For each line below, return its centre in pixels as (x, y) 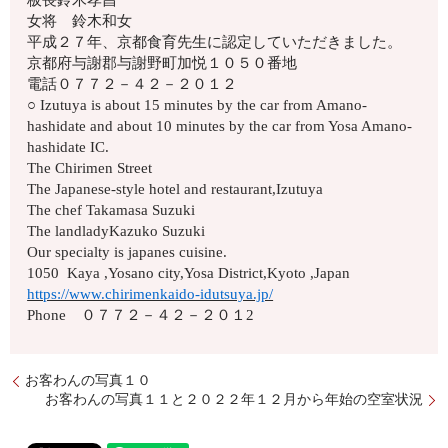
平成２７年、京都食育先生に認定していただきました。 (215, 41)
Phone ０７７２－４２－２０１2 (141, 314)
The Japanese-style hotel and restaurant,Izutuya (175, 188)
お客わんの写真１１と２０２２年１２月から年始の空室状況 (234, 400)
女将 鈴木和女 (80, 20)
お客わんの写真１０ (88, 381)
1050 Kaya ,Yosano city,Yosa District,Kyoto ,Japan (189, 272)
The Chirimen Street (90, 167)
